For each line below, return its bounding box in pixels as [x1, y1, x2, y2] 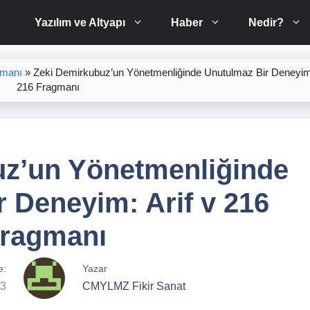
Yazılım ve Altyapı [35, 17, 125, 28]
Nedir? [248, 17, 284, 28]
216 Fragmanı [16, 82, 80, 93]
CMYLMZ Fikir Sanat [82, 280, 185, 293]
